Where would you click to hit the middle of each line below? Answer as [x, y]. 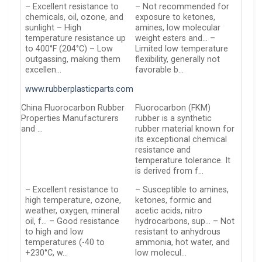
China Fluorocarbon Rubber [73, 108]
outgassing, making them [73, 60]
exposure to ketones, [175, 18]
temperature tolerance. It [183, 160]
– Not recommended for [182, 7]
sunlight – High [54, 28]
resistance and [163, 150]
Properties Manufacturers [70, 118]
